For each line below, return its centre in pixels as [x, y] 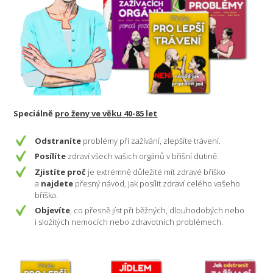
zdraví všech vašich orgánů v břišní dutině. [143, 156]
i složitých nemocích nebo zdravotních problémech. [129, 222]
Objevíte [53, 211]
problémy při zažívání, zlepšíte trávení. [151, 140]
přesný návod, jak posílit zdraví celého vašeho [157, 183]
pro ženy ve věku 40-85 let [106, 113]
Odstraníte [58, 140]
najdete [57, 183]
